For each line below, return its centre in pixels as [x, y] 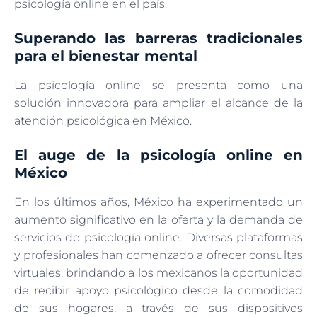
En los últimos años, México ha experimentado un [158, 202]
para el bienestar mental [106, 56]
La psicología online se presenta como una [158, 85]
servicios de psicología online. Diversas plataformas [158, 237]
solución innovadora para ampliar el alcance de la [158, 103]
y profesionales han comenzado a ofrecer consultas [158, 255]
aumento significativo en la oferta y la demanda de [158, 219]
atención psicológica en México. [103, 120]
